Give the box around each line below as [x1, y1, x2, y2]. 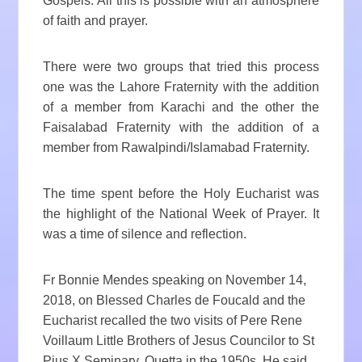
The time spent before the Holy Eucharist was [43, 187, 319, 201]
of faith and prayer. [43, 14, 149, 28]
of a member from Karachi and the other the [43, 100, 319, 115]
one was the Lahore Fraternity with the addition [43, 80, 319, 95]
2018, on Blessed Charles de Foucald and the [43, 293, 306, 308]
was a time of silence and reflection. [43, 227, 247, 242]
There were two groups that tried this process [43, 60, 319, 74]
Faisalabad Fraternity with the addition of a [43, 120, 319, 135]
